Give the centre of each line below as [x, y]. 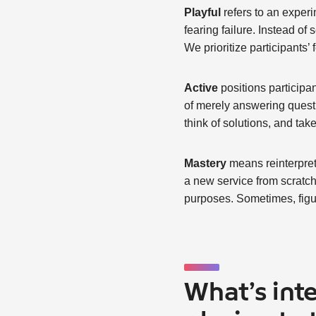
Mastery [206, 164]
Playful [203, 13]
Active [201, 88]
